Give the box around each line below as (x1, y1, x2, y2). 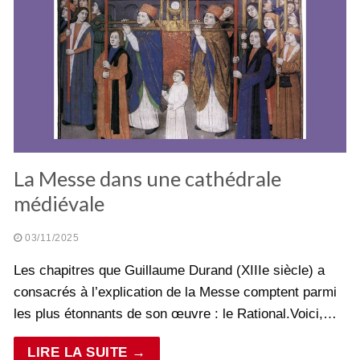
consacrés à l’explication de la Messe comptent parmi (14, 284, 337, 301)
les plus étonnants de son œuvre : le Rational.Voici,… (14, 306, 337, 322)
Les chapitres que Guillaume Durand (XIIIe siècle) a (14, 263, 325, 279)
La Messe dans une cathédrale (14, 166, 281, 191)
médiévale (14, 191, 104, 216)
